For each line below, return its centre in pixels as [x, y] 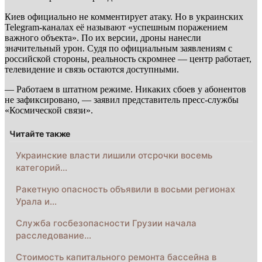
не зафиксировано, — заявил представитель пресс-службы [122, 99]
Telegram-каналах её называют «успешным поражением [116, 27]
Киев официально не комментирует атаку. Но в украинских [124, 16]
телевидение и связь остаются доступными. [92, 69]
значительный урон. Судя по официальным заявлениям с [118, 48]
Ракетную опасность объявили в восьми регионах [125, 189]
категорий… [42, 167]
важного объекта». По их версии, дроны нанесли [103, 37]
